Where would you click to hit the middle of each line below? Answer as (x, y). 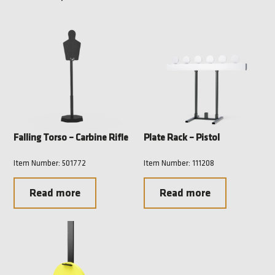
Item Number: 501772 (50, 164)
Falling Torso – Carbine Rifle (71, 138)
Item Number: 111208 (179, 164)
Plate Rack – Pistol (182, 138)
